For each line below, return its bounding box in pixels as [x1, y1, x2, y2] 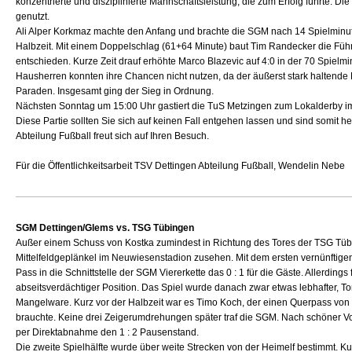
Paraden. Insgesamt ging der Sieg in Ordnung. [16, 86, 214, 97]
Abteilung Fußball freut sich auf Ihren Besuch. [16, 130, 210, 141]
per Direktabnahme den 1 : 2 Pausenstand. [16, 327, 200, 338]
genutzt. [16, 11, 50, 22]
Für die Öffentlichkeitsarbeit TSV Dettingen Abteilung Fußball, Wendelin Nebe [16, 160, 346, 171]
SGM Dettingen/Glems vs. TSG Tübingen [16, 222, 195, 233]
